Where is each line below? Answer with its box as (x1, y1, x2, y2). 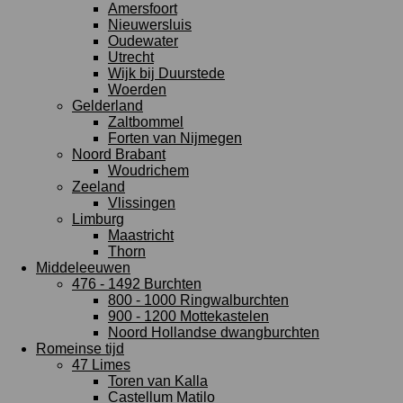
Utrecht (108, 49, 154, 65)
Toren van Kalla (108, 373, 208, 389)
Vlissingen (108, 195, 175, 210)
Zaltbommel (108, 114, 184, 130)
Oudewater (108, 33, 178, 49)
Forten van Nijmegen (108, 130, 242, 146)
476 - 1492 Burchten (72, 276, 201, 291)
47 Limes (72, 357, 130, 372)
